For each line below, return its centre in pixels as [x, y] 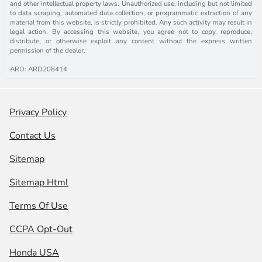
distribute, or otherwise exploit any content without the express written [131, 41]
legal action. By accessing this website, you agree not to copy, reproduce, [131, 31]
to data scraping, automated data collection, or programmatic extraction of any [131, 13]
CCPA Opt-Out [41, 229]
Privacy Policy [38, 112]
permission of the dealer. [48, 50]
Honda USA [34, 252]
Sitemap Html [39, 182]
